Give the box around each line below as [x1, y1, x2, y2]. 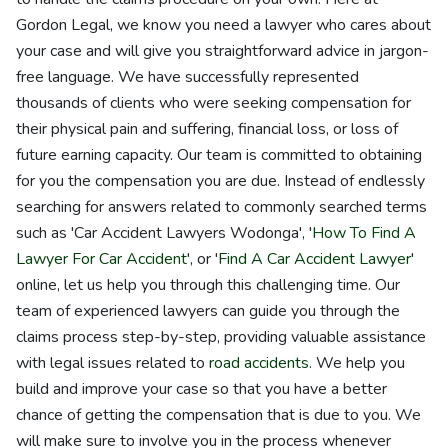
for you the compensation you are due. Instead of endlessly [16, 170, 425, 192]
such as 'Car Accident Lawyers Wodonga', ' [16, 222, 312, 244]
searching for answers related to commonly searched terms [16, 196, 427, 218]
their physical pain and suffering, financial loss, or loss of [16, 118, 398, 140]
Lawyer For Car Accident [16, 248, 187, 270]
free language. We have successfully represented [16, 66, 359, 88]
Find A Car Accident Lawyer [218, 248, 411, 270]
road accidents [209, 352, 309, 374]
